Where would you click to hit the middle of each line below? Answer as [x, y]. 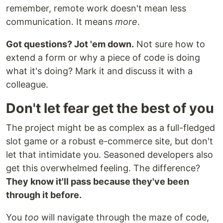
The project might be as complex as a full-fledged [111, 128]
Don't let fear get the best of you [110, 109]
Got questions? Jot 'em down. [70, 44]
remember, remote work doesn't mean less [96, 8]
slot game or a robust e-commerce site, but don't [110, 141]
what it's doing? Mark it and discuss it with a [99, 71]
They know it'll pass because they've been [98, 182]
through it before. [44, 195]
